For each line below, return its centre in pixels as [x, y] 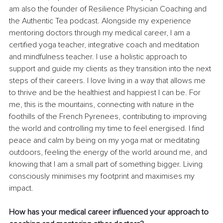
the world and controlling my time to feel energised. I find [108, 129]
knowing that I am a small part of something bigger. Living [107, 165]
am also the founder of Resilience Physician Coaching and [109, 9]
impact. [21, 188]
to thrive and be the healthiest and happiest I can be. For [106, 93]
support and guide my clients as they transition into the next [111, 69]
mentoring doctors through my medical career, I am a [101, 33]
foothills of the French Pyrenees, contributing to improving [109, 117]
